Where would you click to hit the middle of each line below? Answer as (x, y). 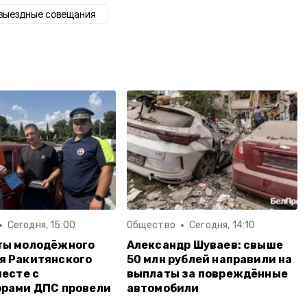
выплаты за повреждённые (207, 273)
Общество (151, 225)
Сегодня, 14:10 (222, 225)
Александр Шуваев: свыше (205, 245)
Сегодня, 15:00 (41, 225)
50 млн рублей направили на (209, 259)
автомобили (163, 288)
